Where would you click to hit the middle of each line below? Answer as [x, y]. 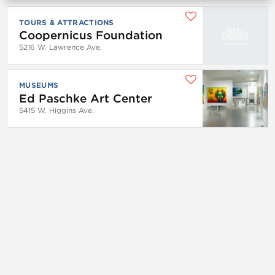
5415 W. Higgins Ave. [56, 110]
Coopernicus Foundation [91, 36]
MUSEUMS [39, 85]
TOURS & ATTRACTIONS [67, 22]
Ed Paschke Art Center [86, 99]
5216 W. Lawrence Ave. [60, 48]
